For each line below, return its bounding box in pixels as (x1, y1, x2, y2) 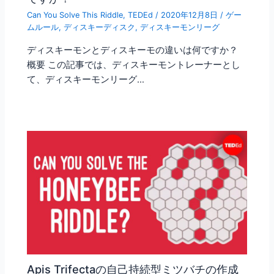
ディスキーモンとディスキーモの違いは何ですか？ (27, 44, 239, 56)
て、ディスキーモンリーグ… (27, 73, 145, 85)
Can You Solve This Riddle (27, 10, 124, 20)
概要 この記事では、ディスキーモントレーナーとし (27, 59, 241, 70)
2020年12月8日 (161, 10, 221, 20)
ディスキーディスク (64, 23, 136, 32)
